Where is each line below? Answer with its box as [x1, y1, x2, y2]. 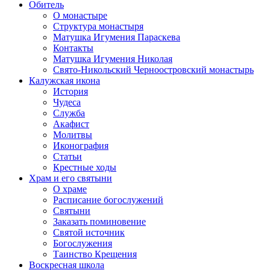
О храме [53, 184, 87, 194]
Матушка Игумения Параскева [53, 32, 180, 42]
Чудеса [53, 97, 81, 107]
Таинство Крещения [53, 249, 137, 259]
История [53, 86, 88, 96]
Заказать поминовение [53, 216, 146, 227]
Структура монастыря [53, 21, 143, 31]
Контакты [53, 43, 93, 53]
